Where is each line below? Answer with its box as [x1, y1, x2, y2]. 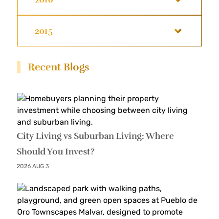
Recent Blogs [28, 61, 89, 73]
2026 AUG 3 [17, 163, 49, 170]
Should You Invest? [17, 146, 95, 157]
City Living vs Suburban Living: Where [17, 131, 175, 141]
